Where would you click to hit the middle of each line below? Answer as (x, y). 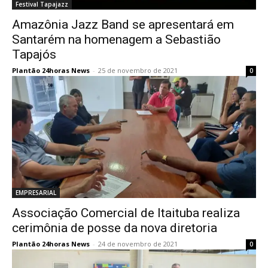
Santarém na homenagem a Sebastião (116, 39)
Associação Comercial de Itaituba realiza (126, 213)
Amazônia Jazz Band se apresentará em (123, 25)
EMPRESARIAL (36, 193)
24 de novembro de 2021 (138, 244)
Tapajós (34, 54)
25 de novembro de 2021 (138, 70)
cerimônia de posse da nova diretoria (115, 228)
